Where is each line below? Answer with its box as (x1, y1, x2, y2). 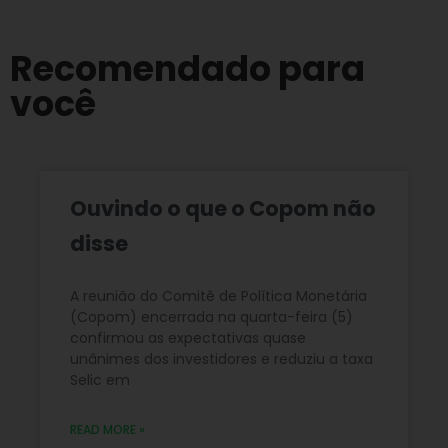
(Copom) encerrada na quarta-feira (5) (70, 306, 353, 327)
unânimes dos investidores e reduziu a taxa (70, 348, 373, 369)
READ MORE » (70, 420, 145, 438)
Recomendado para (10, 43, 365, 93)
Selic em (70, 369, 130, 390)
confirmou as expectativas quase (70, 327, 306, 348)
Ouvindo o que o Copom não (70, 193, 376, 223)
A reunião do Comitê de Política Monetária (70, 285, 367, 306)
